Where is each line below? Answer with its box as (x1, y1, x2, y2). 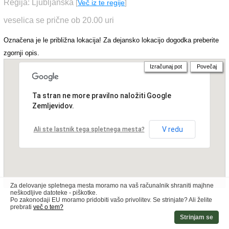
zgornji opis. (4, 49, 39, 57)
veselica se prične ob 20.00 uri (4, 16, 114, 25)
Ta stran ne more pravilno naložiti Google (32, 91, 171, 100)
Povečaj (196, 63, 217, 70)
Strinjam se (180, 214, 213, 221)
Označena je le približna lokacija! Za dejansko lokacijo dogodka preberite (4, 36, 219, 44)
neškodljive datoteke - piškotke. (10, 189, 97, 196)
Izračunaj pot (149, 63, 182, 70)
